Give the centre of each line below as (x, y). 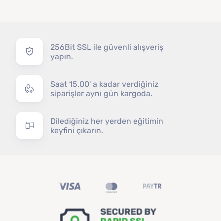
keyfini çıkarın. (77, 130)
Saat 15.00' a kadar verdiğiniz (105, 84)
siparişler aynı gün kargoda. (102, 93)
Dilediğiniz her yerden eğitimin (107, 121)
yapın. (62, 56)
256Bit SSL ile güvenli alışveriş (107, 47)
